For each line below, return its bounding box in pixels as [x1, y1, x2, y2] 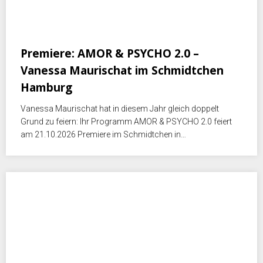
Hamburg [21, 79, 72, 95]
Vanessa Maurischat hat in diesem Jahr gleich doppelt [21, 103, 219, 113]
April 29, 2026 [21, 31, 75, 43]
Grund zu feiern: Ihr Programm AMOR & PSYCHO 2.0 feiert [21, 116, 232, 126]
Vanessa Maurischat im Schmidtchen [21, 62, 224, 78]
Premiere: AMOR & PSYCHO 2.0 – [21, 45, 199, 61]
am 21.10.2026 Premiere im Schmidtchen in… [21, 129, 186, 139]
